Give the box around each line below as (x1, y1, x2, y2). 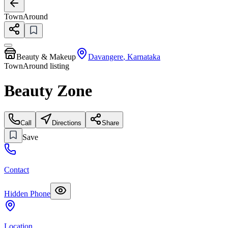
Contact (4, 165, 29, 174)
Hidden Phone (4, 189, 50, 198)
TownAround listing (4, 62, 69, 70)
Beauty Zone (4, 81, 92, 100)
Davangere (88, 52, 123, 61)
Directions (52, 119, 81, 127)
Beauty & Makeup (16, 52, 76, 61)
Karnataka (127, 52, 160, 61)
